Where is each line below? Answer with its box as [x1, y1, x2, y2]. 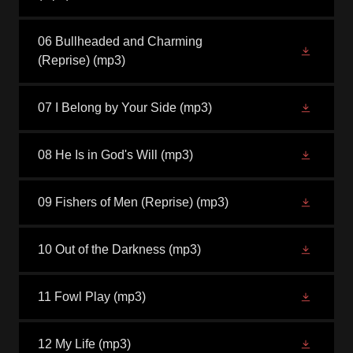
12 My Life [38, 337, 95, 351]
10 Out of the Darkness [38, 243, 165, 256]
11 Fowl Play [38, 290, 110, 303]
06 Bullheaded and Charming [38, 35, 203, 48]
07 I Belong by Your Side [38, 101, 176, 114]
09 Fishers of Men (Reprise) [38, 195, 193, 209]
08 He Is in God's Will [38, 148, 158, 162]
